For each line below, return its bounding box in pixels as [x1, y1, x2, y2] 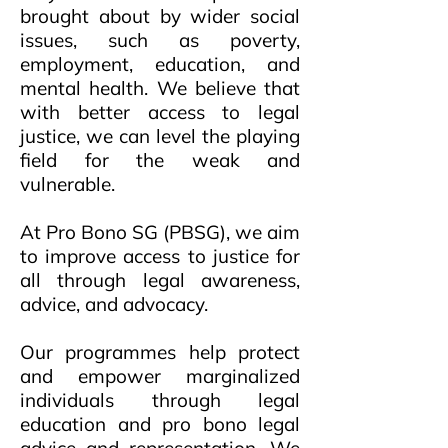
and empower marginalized [20, 364, 300, 388]
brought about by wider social [20, 4, 300, 28]
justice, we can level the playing [20, 124, 300, 148]
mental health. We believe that [20, 76, 300, 100]
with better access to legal [20, 100, 300, 124]
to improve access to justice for [20, 244, 300, 268]
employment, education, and [20, 52, 300, 76]
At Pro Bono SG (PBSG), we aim [20, 220, 300, 244]
